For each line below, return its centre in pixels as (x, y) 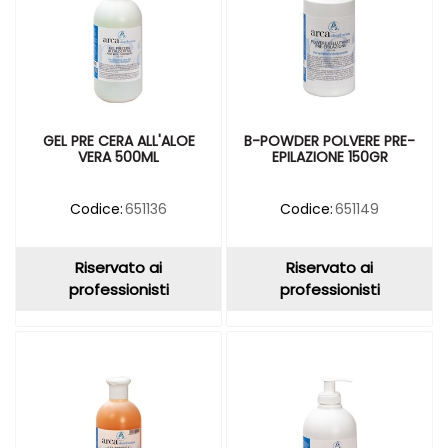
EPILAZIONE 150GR (329, 157)
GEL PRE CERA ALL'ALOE (118, 141)
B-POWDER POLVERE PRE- (329, 141)
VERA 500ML (118, 157)
